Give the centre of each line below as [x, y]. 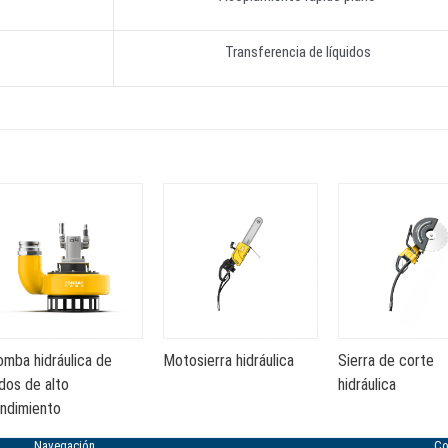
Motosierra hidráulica [228, 360]
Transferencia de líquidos [297, 51]
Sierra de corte [386, 360]
